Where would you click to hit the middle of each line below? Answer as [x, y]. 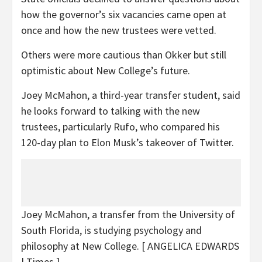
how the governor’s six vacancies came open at [124, 14]
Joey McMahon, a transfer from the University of [128, 214]
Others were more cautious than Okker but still [124, 54]
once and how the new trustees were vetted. [119, 30]
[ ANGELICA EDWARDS [190, 246]
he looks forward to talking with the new [111, 111]
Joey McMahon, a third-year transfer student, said [131, 95]
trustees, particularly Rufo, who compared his [120, 126]
